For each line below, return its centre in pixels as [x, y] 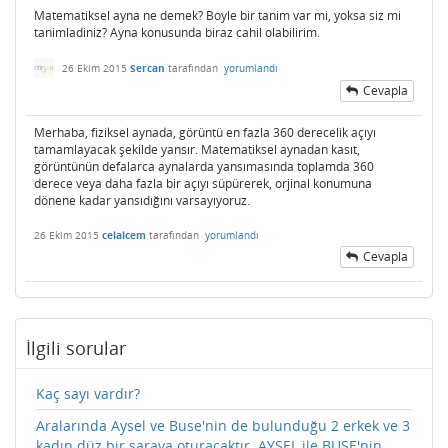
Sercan [147, 67]
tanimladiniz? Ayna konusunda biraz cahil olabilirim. [177, 33]
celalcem [124, 234]
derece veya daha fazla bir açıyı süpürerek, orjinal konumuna [203, 183]
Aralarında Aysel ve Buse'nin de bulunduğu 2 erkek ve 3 [223, 425]
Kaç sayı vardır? [88, 393]
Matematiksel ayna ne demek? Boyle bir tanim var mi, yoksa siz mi [217, 16]
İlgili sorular [76, 347]
